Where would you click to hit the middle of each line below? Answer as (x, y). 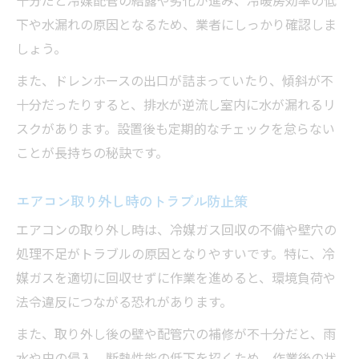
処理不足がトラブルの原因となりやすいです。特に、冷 (175, 256)
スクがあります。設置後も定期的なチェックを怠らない (175, 131)
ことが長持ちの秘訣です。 (92, 155)
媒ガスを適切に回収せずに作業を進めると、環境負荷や (176, 280)
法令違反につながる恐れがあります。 (124, 304)
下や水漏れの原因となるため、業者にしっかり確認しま (176, 26)
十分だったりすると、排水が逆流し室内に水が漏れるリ (176, 107)
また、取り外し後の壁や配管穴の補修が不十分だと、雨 (176, 336)
